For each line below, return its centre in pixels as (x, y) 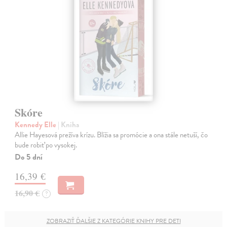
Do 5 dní (29, 157)
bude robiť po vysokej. (46, 145)
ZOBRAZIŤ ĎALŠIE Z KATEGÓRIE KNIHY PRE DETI (113, 221)
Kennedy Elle (36, 124)
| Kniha (69, 124)
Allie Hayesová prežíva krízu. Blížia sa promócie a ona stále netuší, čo (111, 135)
